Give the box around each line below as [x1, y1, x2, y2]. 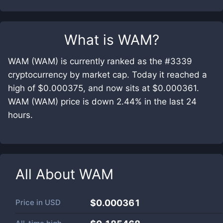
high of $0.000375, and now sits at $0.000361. [8, 83, 199, 93]
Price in [15, 198, 45, 207]
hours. [8, 110, 33, 120]
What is [64, 31, 118, 48]
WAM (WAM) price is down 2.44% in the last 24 [8, 97, 197, 107]
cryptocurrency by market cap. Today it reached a [8, 70, 207, 80]
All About [15, 166, 79, 183]
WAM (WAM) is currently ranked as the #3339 [8, 56, 192, 66]
